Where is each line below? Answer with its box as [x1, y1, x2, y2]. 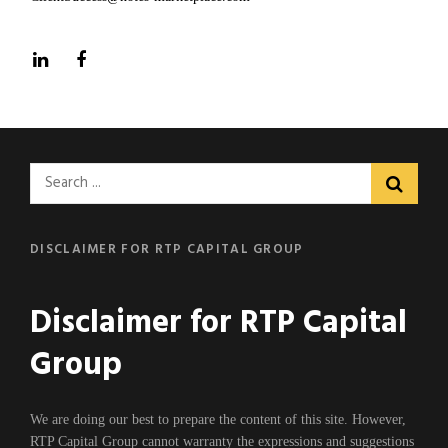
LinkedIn [47, 44, 115, 74]
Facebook [85, 44, 161, 74]
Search [29, 161, 82, 191]
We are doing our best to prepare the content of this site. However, [30, 411, 406, 428]
